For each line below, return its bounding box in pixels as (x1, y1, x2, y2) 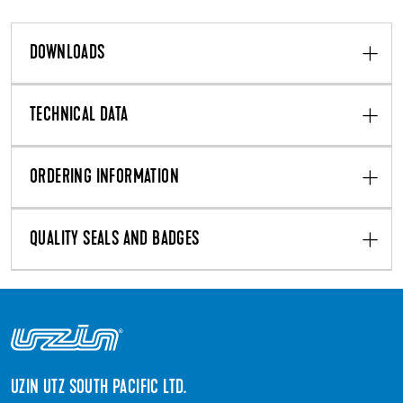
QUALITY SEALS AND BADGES (30, 229, 200, 250)
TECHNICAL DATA (30, 105, 129, 126)
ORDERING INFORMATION (30, 167, 179, 188)
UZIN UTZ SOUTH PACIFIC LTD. (11, 379, 187, 399)
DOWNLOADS (30, 43, 105, 64)
